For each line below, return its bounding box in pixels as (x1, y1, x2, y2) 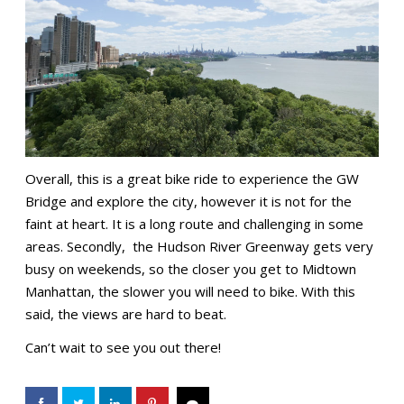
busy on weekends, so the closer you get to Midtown (24, 259, 356, 278)
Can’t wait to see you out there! (24, 337, 221, 356)
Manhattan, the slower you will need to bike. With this (24, 281, 355, 300)
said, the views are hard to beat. (24, 304, 226, 323)
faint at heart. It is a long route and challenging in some (24, 214, 363, 233)
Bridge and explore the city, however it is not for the (24, 191, 352, 210)
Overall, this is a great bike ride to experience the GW (24, 169, 359, 188)
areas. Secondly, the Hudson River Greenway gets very (24, 236, 373, 255)
